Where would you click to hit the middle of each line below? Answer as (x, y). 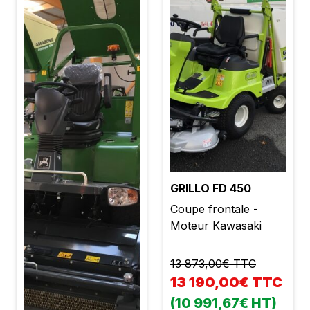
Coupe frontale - (214, 209)
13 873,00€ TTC (213, 263)
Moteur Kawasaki (216, 225)
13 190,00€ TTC (226, 282)
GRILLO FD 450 (211, 188)
